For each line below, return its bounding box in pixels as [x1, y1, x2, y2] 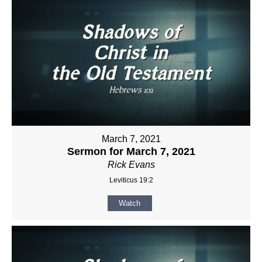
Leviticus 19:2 [109, 175, 153, 184]
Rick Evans [107, 159, 155, 170]
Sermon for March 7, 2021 [67, 145, 195, 157]
